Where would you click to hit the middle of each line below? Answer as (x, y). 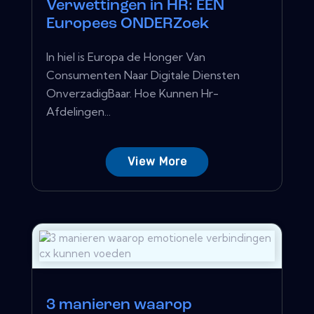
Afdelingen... (78, 111)
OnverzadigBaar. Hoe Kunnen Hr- (132, 93)
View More (157, 161)
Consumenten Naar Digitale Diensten (143, 75)
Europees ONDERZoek (128, 24)
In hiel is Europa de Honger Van (126, 56)
